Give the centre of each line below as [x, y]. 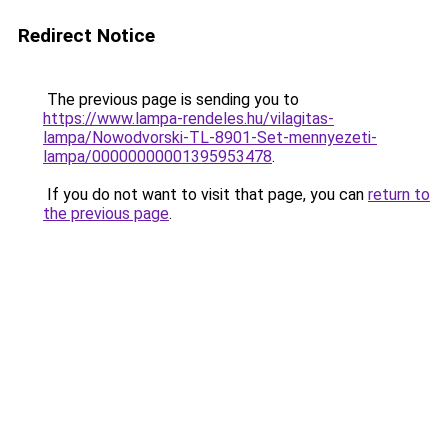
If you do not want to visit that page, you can [205, 194]
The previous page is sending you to [171, 99]
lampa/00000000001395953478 [157, 156]
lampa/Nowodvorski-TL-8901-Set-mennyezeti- [210, 137]
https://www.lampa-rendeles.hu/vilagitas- [188, 118]
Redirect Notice [86, 35]
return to [399, 194]
